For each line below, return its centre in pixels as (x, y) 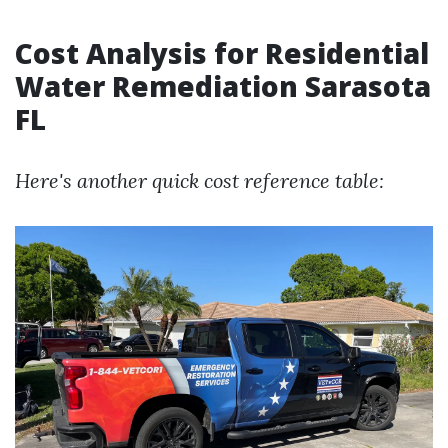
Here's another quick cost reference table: (199, 180)
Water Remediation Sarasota (223, 86)
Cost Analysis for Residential (222, 53)
